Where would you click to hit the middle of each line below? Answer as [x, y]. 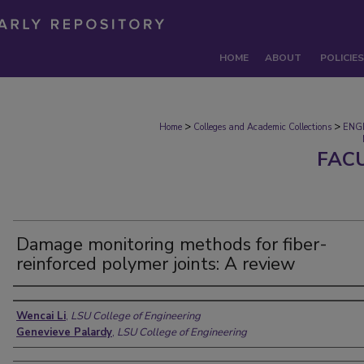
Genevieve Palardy [64, 332]
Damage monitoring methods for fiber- [172, 245]
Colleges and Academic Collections [262, 127]
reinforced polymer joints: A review [156, 264]
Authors [44, 302]
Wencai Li [41, 316]
